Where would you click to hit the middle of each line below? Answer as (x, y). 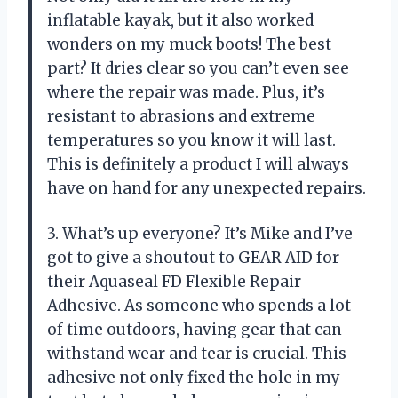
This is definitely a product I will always (198, 164)
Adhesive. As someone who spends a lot (199, 305)
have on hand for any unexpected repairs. (207, 188)
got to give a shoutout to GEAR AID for (193, 257)
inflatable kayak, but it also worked (180, 20)
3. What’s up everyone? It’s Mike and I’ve (200, 233)
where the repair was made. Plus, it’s (186, 92)
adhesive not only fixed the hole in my (194, 377)
